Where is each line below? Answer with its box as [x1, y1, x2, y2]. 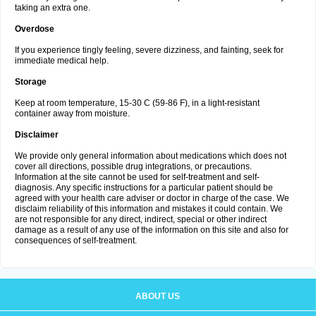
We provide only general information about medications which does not [15, 151, 286, 161]
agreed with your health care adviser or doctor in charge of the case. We [15, 193, 289, 203]
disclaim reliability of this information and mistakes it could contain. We [15, 204, 283, 214]
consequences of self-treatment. [15, 236, 137, 245]
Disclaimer [15, 130, 59, 140]
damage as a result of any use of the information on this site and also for [15, 225, 288, 235]
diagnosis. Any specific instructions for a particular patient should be [15, 183, 273, 193]
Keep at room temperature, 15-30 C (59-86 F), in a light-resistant [15, 98, 260, 108]
